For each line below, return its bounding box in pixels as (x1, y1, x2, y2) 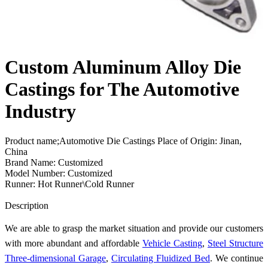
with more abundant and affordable (5, 237, 142, 248)
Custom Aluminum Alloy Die (5, 56, 241, 78)
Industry (5, 100, 76, 123)
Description (5, 200, 48, 211)
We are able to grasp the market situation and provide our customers (5, 223, 263, 233)
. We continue (210, 252, 263, 263)
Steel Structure (208, 237, 263, 248)
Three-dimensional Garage (5, 252, 106, 263)
